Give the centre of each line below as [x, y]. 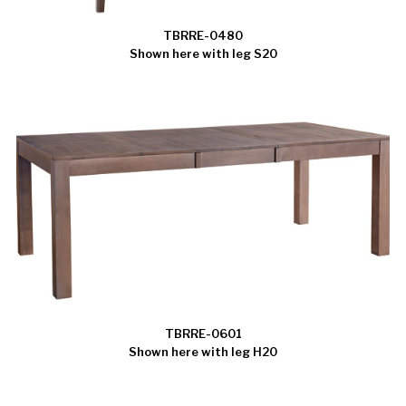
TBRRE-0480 [203, 35]
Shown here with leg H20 [203, 351]
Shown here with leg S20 [203, 53]
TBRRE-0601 [203, 333]
